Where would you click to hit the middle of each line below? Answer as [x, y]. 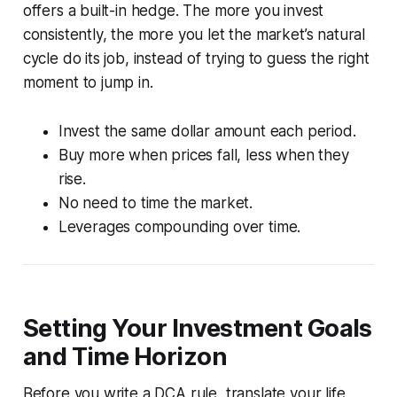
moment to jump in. [88, 82]
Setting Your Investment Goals [197, 328]
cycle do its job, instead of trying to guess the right [196, 58]
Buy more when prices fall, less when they [203, 155]
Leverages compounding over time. [179, 226]
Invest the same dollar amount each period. [207, 131]
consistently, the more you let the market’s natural [194, 34]
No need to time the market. [156, 202]
